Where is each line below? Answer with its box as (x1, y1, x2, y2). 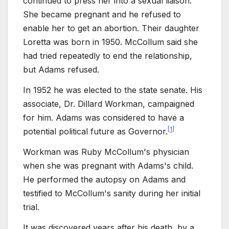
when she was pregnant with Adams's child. (23, 160, 193, 171)
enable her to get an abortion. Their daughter (23, 23, 199, 34)
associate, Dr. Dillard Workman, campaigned (23, 99, 194, 109)
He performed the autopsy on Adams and (23, 174, 186, 185)
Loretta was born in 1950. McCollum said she (23, 37, 198, 48)
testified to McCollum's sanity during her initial (23, 188, 200, 198)
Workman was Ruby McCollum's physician (23, 146, 189, 157)
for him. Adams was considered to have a (23, 112, 184, 123)
